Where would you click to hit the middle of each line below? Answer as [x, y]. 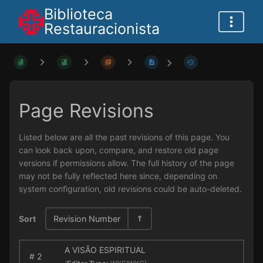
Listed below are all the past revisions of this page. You [124, 137]
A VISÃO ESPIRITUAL [105, 250]
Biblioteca [78, 14]
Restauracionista [102, 29]
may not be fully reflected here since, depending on [118, 176]
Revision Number [87, 218]
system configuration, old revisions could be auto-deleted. [130, 189]
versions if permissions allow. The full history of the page [127, 163]
